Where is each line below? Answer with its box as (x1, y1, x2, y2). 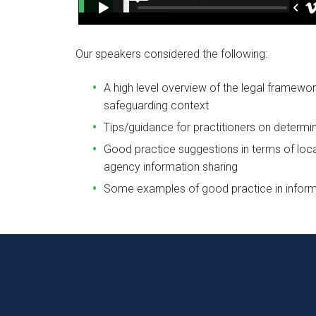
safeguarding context (104, 98, 209, 112)
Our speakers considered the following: (75, 47, 267, 61)
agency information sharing (104, 159, 238, 174)
